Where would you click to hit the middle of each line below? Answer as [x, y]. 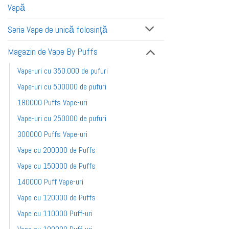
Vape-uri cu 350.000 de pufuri [63, 71]
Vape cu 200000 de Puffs [56, 150]
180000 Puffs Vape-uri [52, 102]
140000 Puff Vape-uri [50, 181]
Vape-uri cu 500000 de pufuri [62, 86]
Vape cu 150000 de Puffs [56, 166]
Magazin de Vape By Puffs [53, 52]
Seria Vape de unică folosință [58, 29]
